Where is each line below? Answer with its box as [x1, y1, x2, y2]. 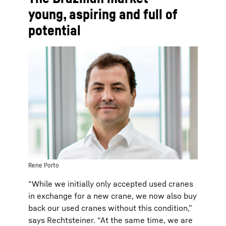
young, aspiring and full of [28, 6, 178, 22]
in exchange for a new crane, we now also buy [28, 191, 197, 201]
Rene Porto [28, 161, 59, 169]
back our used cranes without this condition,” [28, 203, 192, 213]
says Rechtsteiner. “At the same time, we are [28, 215, 193, 225]
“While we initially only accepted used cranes [28, 179, 193, 189]
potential [28, 22, 81, 38]
